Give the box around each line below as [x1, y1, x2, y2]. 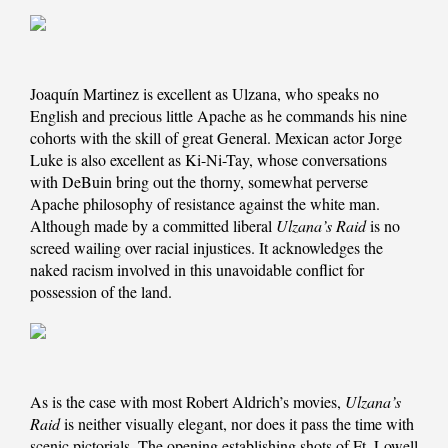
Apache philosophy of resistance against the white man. [30, 193, 380, 215]
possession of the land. [30, 281, 172, 303]
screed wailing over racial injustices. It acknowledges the [30, 237, 383, 259]
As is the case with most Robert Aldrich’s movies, [30, 391, 345, 413]
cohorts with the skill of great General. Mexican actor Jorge [30, 127, 402, 149]
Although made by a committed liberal [30, 215, 276, 237]
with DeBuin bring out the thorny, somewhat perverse [30, 171, 368, 193]
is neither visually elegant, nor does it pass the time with [60, 413, 414, 435]
